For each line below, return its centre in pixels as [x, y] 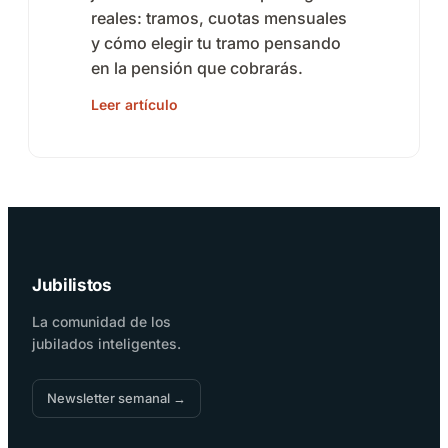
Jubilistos [72, 285]
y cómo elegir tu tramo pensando [216, 42]
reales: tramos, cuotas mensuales [219, 17]
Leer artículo [134, 105]
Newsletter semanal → [116, 398]
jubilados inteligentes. [106, 344]
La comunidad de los [101, 322]
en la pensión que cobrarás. [197, 67]
